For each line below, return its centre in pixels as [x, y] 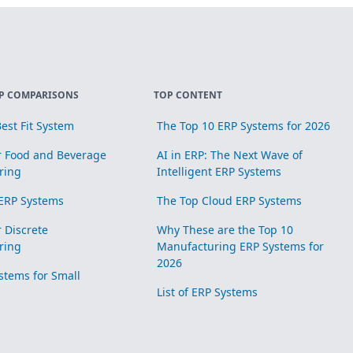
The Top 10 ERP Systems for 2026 [244, 125]
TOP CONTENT [188, 95]
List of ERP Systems [208, 292]
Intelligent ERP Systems [219, 171]
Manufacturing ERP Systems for [241, 246]
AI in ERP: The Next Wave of [230, 154]
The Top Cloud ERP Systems [230, 200]
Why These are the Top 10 [225, 229]
